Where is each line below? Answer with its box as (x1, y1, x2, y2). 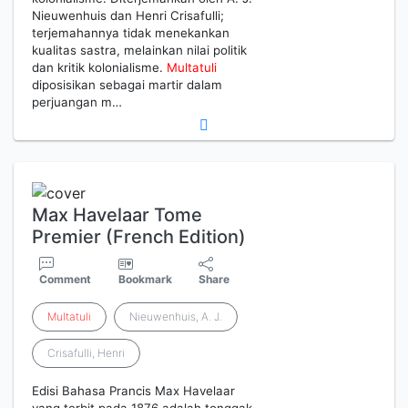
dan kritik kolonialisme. (32, 60, 167, 76)
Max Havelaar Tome (32, 203, 202, 226)
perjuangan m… (32, 95, 122, 110)
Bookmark (117, 271, 172, 286)
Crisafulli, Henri (47, 345, 125, 360)
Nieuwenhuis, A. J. (129, 309, 222, 323)
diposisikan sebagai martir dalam (32, 77, 222, 93)
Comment (39, 271, 91, 286)
